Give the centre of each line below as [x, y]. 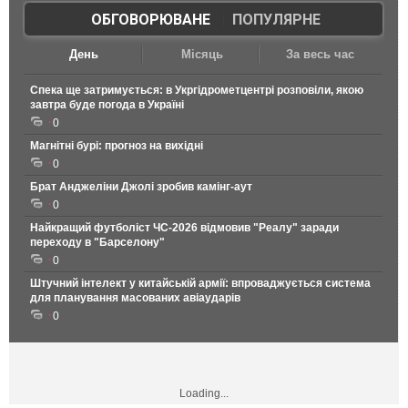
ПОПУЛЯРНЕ [276, 20]
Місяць [202, 55]
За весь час [320, 55]
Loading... [204, 394]
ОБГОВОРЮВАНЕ [150, 20]
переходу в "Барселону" [97, 243]
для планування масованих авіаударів [135, 298]
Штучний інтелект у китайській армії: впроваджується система [200, 284]
